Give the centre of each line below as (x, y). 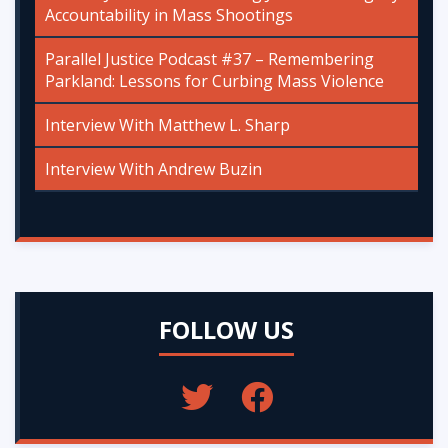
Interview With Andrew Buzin (153, 168)
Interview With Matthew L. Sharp (167, 124)
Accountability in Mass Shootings (169, 14)
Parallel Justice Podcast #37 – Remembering (209, 58)
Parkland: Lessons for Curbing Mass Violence (214, 80)
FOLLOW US (226, 329)
